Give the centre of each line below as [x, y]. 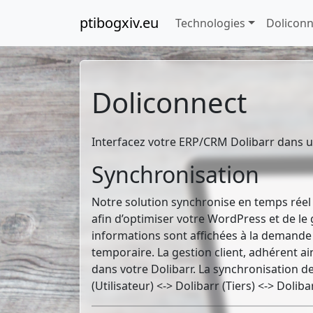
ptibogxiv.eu [119, 23]
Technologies [210, 23]
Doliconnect [169, 102]
